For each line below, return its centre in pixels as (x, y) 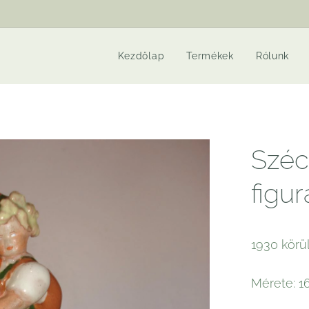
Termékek (210, 56)
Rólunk (272, 56)
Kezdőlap (141, 56)
